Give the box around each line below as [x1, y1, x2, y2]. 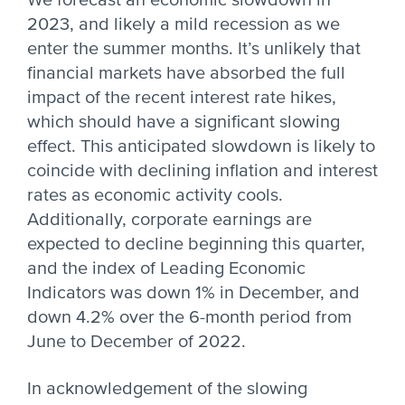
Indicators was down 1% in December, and [27, 282, 360, 304]
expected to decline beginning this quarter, [27, 233, 365, 255]
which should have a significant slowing [27, 111, 340, 133]
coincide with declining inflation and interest [27, 160, 378, 182]
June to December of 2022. [27, 331, 246, 353]
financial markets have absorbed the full [27, 62, 345, 84]
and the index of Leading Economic [27, 258, 306, 279]
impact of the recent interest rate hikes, [27, 87, 336, 108]
